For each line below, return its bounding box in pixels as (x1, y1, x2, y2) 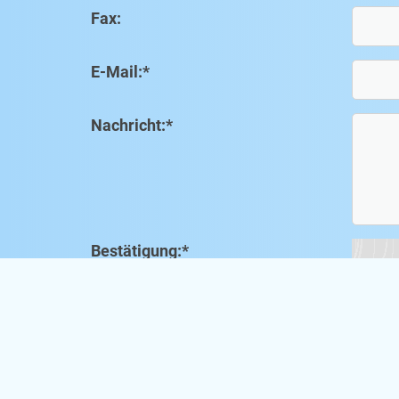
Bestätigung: (91, 241, 182, 261)
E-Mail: (91, 62, 142, 82)
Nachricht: (91, 116, 166, 135)
